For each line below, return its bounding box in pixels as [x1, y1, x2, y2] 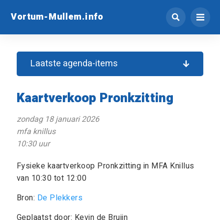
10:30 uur [16, 138, 50, 150]
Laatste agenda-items [30, 57, 118, 70]
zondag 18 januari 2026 [16, 113, 99, 125]
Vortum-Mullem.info [11, 10, 103, 23]
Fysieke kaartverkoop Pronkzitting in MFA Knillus [16, 160, 194, 172]
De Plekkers [37, 192, 83, 204]
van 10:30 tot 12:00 [16, 172, 87, 184]
